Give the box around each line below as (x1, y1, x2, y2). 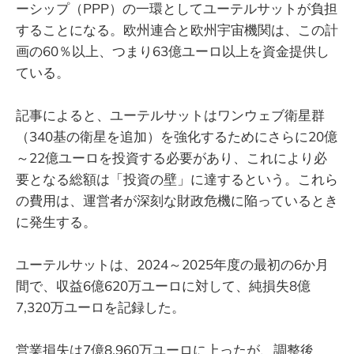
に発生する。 (16, 213, 96, 230)
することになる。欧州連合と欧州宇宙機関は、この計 (16, 21, 338, 38)
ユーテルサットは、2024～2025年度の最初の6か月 (16, 255, 329, 273)
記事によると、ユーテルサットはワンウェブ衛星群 (16, 106, 325, 123)
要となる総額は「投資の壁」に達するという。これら (16, 170, 338, 187)
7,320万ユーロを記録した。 (16, 298, 185, 315)
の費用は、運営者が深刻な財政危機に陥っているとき (16, 191, 338, 209)
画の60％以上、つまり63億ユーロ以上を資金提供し (16, 42, 330, 59)
